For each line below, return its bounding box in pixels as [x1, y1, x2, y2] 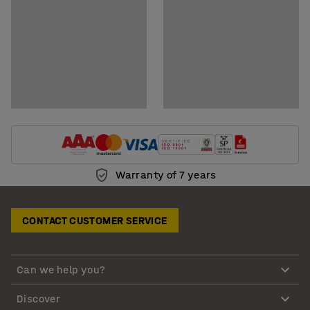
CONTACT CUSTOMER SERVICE [22, 214, 167, 228]
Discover [17, 291, 61, 305]
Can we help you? [17, 262, 106, 276]
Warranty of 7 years [116, 168, 217, 182]
